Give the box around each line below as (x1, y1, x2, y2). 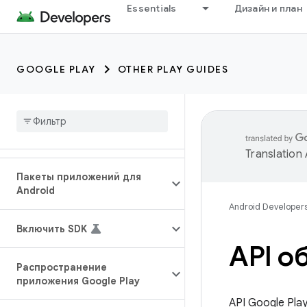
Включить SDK (16, 223, 87, 235)
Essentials (127, 2, 177, 14)
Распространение (16, 261, 107, 273)
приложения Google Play (16, 275, 140, 287)
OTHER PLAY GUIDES (117, 63, 228, 75)
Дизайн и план (234, 2, 302, 14)
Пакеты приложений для (16, 171, 141, 183)
